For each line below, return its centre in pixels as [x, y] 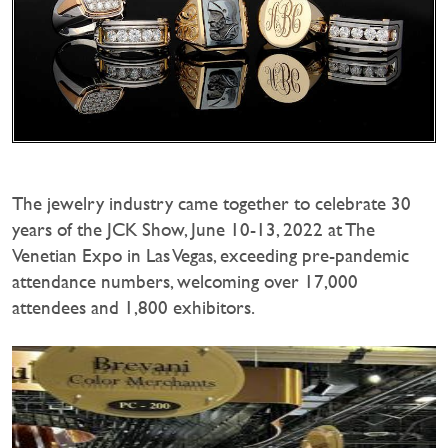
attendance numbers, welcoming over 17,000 [185, 281]
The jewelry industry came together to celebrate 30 [211, 203]
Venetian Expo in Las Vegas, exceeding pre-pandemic [210, 255]
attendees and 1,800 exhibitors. [133, 307]
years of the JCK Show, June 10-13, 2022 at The [193, 229]
